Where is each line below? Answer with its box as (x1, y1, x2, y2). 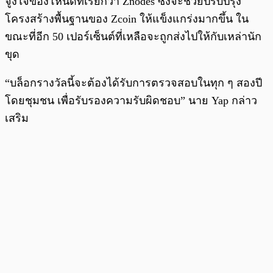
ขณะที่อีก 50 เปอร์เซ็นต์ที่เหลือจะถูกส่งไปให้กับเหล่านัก (5, 30, 261, 43)
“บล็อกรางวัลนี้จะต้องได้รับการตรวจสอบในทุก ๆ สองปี (5, 77, 262, 90)
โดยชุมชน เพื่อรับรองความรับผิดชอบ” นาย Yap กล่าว (5, 94, 257, 107)
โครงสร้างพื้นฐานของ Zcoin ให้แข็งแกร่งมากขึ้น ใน (5, 13, 249, 26)
